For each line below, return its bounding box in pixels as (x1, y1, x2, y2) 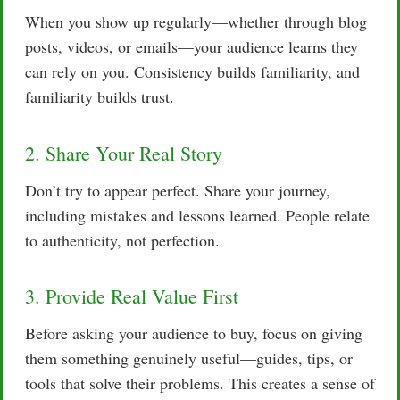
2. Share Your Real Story (25, 139, 222, 166)
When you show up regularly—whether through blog (25, 11, 367, 33)
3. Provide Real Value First (25, 283, 238, 310)
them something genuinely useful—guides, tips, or (25, 347, 353, 370)
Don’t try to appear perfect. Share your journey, (25, 179, 330, 201)
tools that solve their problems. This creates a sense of (25, 372, 375, 395)
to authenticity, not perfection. (25, 229, 220, 251)
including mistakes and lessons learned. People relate (25, 204, 370, 226)
